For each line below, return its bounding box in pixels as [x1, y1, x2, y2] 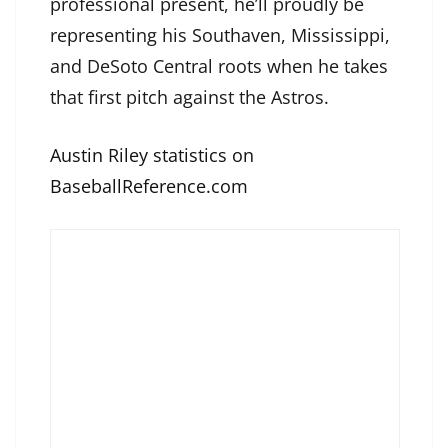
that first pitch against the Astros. [50, 85, 329, 110]
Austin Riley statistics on [50, 143, 254, 168]
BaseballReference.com [50, 174, 248, 199]
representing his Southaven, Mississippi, [50, 23, 390, 48]
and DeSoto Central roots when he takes [50, 54, 388, 79]
